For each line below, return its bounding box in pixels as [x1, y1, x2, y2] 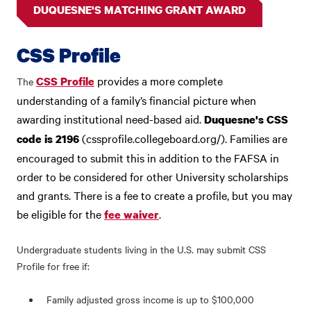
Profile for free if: [17, 259, 90, 273]
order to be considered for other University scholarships [17, 169, 288, 184]
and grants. [17, 187, 74, 203]
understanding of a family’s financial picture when [17, 92, 256, 108]
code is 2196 [17, 131, 79, 146]
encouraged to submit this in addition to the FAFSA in [17, 150, 279, 165]
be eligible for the [17, 206, 104, 221]
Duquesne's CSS [204, 112, 288, 127]
